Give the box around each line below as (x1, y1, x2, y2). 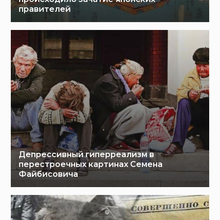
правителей (19, 4, 71, 14)
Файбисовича (19, 169, 79, 179)
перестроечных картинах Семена (19, 160, 163, 169)
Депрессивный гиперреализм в (19, 150, 155, 160)
